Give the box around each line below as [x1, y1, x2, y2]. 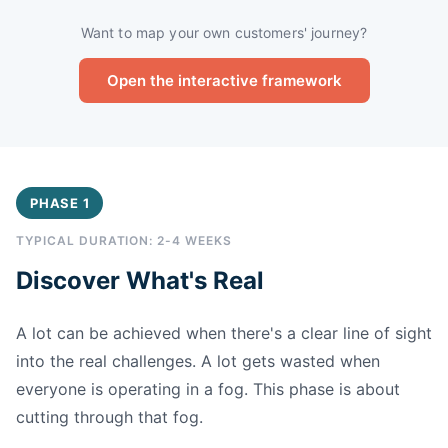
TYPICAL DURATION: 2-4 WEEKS [16, 232, 232, 248]
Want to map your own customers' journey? [80, 23, 368, 41]
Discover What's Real [16, 265, 264, 295]
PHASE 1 [30, 194, 90, 211]
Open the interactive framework [106, 70, 342, 90]
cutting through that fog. [16, 406, 203, 427]
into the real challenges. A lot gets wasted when [16, 350, 380, 371]
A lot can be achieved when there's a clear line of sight [16, 322, 432, 343]
